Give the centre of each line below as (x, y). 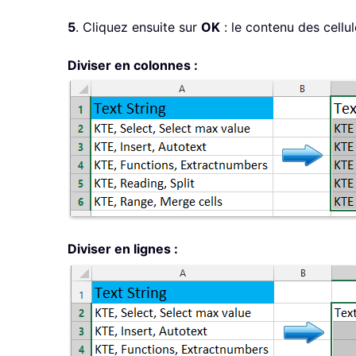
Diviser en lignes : (123, 249)
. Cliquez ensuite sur (138, 27)
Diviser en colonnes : (133, 66)
